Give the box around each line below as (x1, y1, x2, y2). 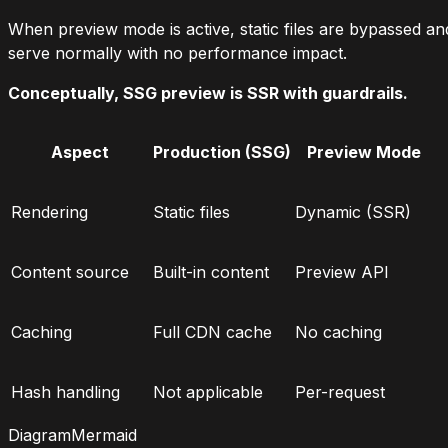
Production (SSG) (153, 142, 291, 163)
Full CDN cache (153, 322, 272, 343)
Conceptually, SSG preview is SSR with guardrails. (8, 83, 408, 104)
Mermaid (71, 425, 137, 446)
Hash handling (11, 382, 120, 403)
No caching (295, 322, 382, 343)
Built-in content (153, 262, 269, 283)
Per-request (295, 382, 385, 403)
